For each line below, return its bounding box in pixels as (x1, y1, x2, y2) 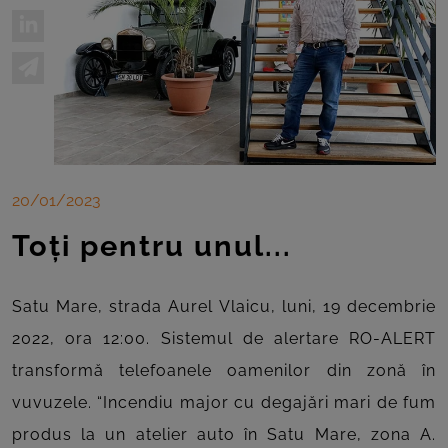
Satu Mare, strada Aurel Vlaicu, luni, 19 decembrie (12, 297, 436, 317)
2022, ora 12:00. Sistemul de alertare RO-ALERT (12, 329, 436, 349)
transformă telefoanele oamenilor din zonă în (12, 361, 436, 381)
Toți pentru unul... (12, 229, 292, 264)
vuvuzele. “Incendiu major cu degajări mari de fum (12, 393, 436, 413)
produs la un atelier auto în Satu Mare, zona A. (12, 425, 436, 445)
